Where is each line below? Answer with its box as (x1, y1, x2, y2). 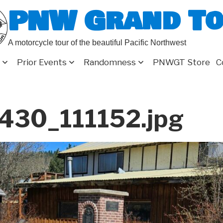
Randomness (84, 57, 136, 67)
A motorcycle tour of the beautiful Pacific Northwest (8, 38, 186, 47)
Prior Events (17, 57, 67, 67)
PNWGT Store (153, 57, 210, 67)
